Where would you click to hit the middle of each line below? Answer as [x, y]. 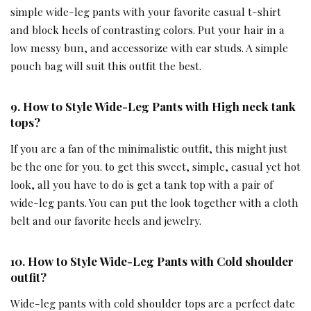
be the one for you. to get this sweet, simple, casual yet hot [155, 167]
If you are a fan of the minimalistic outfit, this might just [149, 149]
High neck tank [254, 107]
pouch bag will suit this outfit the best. [109, 66]
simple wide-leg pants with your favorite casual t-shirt [146, 12]
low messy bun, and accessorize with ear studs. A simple [149, 48]
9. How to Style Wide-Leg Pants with [111, 107]
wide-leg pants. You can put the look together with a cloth [154, 203]
